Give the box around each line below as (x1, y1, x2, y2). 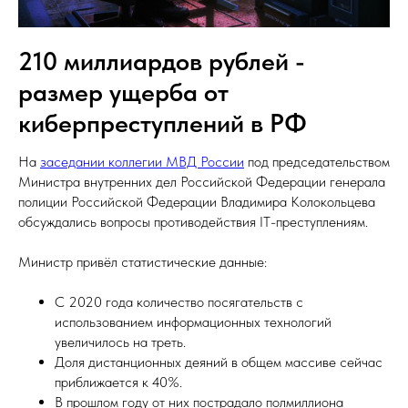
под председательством (244, 153, 390, 170)
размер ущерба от (18, 76, 229, 107)
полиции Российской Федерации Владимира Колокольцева (18, 193, 375, 210)
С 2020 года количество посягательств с (55, 293, 303, 311)
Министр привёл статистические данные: (18, 253, 267, 270)
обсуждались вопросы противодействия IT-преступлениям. (18, 213, 368, 230)
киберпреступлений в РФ (18, 107, 307, 138)
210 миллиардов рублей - (18, 46, 305, 76)
